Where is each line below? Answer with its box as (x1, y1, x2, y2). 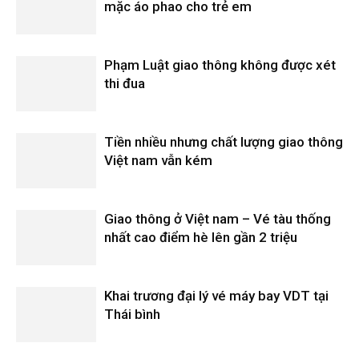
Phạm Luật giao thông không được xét (104, 57, 336, 73)
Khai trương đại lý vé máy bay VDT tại (104, 288, 329, 304)
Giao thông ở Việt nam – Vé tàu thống (104, 211, 331, 227)
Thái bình (104, 306, 160, 322)
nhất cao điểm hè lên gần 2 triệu (104, 229, 297, 245)
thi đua (104, 75, 145, 91)
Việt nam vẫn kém (104, 152, 212, 168)
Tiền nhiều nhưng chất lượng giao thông (104, 134, 343, 150)
